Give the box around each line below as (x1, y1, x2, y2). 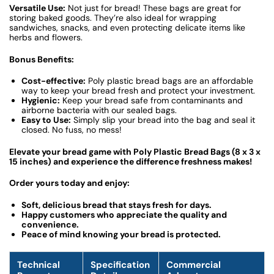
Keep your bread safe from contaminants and (60, 95, 243, 106)
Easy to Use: (21, 114, 71, 126)
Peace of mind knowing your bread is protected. (21, 228, 221, 240)
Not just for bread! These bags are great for (65, 2, 241, 14)
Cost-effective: (21, 75, 86, 87)
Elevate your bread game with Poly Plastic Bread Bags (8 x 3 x (9, 146, 261, 157)
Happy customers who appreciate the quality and (21, 209, 227, 220)
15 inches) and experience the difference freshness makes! (9, 155, 252, 167)
